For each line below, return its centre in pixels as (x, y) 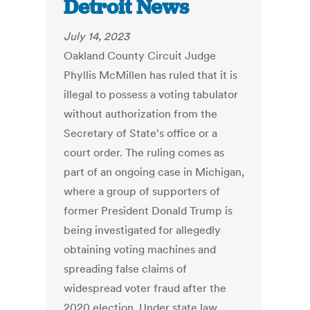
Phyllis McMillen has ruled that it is (151, 75)
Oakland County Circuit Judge (140, 56)
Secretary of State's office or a (141, 133)
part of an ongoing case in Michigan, (154, 172)
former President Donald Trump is (148, 211)
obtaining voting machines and (140, 249)
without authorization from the (141, 114)
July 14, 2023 (97, 36)
